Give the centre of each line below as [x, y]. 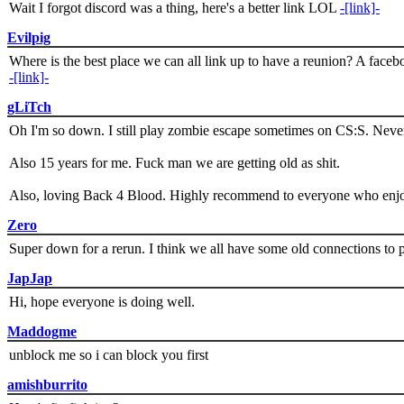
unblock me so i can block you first [109, 355]
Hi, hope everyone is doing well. [102, 302]
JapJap [30, 279]
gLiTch [29, 107]
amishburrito [47, 385]
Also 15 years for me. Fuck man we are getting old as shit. [174, 163]
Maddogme [42, 332]
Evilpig [29, 38]
